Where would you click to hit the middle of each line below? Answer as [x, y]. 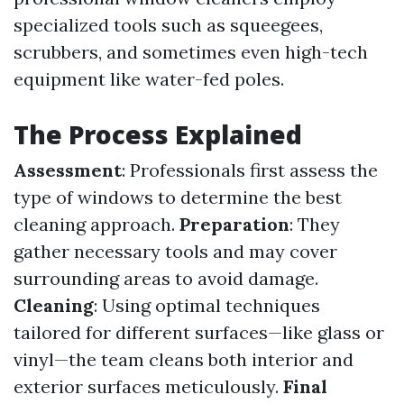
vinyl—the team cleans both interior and [184, 359]
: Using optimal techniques [207, 305]
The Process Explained [158, 134]
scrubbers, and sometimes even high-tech [191, 52]
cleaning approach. [96, 224]
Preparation [234, 224]
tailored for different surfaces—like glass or [199, 332]
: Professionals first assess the [250, 170]
